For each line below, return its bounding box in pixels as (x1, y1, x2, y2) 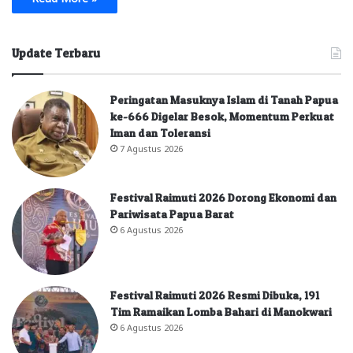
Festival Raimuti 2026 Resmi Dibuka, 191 (110, 288, 319, 303)
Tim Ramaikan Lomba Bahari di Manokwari (110, 305, 332, 319)
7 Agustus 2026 (120, 143, 183, 154)
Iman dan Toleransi (110, 126, 210, 140)
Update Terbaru (12, 46, 100, 61)
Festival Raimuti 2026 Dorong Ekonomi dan (110, 191, 336, 205)
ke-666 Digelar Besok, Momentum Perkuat (110, 110, 334, 124)
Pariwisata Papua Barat (110, 207, 234, 221)
